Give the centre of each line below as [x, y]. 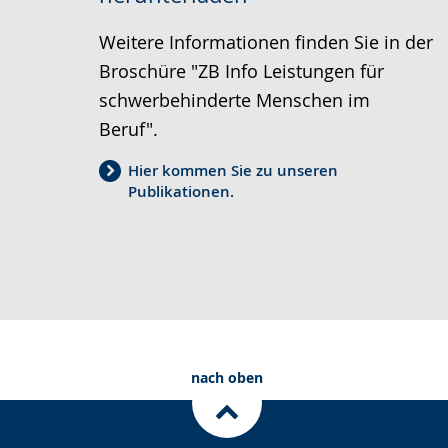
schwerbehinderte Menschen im [234, 100]
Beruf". [128, 129]
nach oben [226, 377]
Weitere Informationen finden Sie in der [266, 42]
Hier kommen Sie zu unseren [233, 170]
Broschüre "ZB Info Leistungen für [241, 71]
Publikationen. [181, 191]
